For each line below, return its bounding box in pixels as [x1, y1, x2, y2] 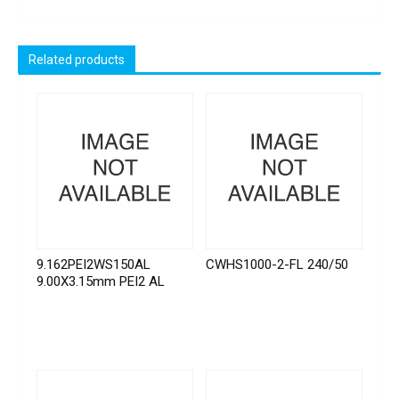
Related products [28, 53, 125, 68]
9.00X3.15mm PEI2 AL [37, 273, 165, 289]
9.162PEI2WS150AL [37, 256, 151, 273]
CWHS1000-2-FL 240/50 [206, 256, 349, 273]
